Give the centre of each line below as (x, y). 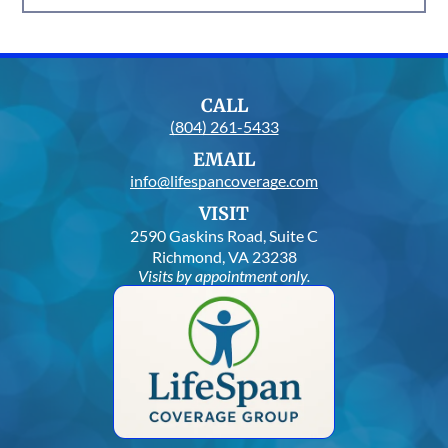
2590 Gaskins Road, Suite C (224, 236)
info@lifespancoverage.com (224, 181)
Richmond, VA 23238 (224, 257)
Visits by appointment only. (224, 276)
